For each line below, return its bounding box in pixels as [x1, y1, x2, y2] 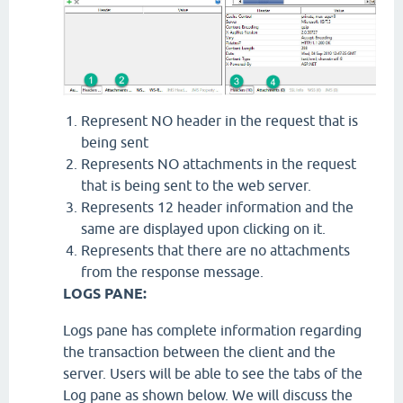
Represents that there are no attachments [81, 242, 350, 259]
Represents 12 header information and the [81, 199, 354, 216]
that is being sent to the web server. [81, 177, 311, 194]
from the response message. [81, 264, 264, 281]
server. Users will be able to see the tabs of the [63, 365, 363, 382]
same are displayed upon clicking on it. [81, 220, 326, 237]
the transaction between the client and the [63, 344, 336, 361]
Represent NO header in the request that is [81, 112, 358, 130]
